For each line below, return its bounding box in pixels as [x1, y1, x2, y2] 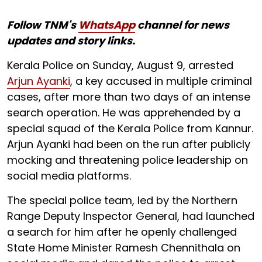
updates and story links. [7, 33, 135, 48]
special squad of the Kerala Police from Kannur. [7, 120, 253, 136]
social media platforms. [7, 168, 131, 183]
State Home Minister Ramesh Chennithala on [7, 240, 240, 255]
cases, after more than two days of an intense [7, 89, 250, 104]
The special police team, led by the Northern [7, 192, 237, 208]
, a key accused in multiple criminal [70, 73, 252, 88]
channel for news [135, 17, 229, 32]
